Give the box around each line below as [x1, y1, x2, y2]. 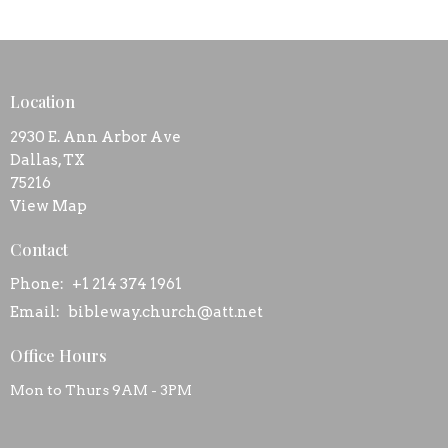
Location [10, 91, 75, 113]
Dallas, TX [10, 150, 85, 169]
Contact [10, 238, 68, 260]
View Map [10, 196, 87, 215]
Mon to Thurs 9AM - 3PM [10, 381, 192, 398]
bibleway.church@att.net [68, 303, 263, 322]
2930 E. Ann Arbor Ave [10, 127, 181, 146]
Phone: [10, 275, 67, 294]
